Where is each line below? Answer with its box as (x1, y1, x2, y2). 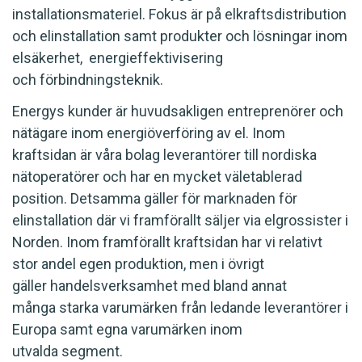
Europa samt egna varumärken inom (12, 321, 242, 338)
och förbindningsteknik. (12, 70, 166, 88)
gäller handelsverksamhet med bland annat (12, 277, 287, 294)
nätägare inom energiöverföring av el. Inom (12, 124, 285, 141)
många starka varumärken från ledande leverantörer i (12, 299, 348, 316)
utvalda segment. (12, 343, 126, 360)
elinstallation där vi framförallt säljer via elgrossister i (12, 212, 348, 229)
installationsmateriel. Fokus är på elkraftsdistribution (12, 5, 347, 23)
